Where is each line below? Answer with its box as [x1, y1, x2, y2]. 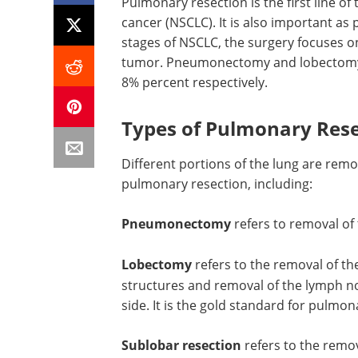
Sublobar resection [121, 336, 241, 354]
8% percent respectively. [121, 74, 268, 90]
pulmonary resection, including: [121, 175, 312, 192]
